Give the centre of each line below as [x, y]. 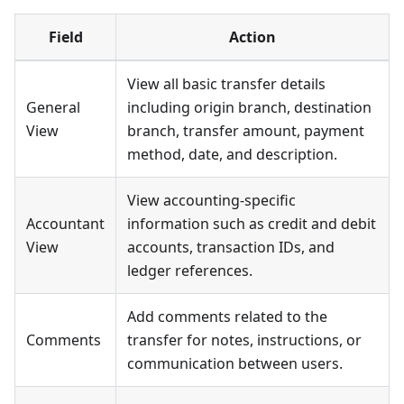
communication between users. [235, 364]
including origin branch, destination [249, 108]
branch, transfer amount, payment [246, 131]
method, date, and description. [232, 155]
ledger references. [190, 271]
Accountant [65, 224]
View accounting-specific [211, 201]
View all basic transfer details [226, 84]
